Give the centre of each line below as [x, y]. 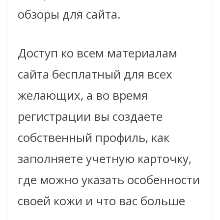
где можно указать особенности [109, 180]
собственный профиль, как [94, 137]
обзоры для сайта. [69, 14]
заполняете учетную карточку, [105, 159]
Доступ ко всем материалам [97, 53]
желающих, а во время [83, 95]
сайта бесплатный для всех [95, 74]
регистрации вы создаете [90, 116]
